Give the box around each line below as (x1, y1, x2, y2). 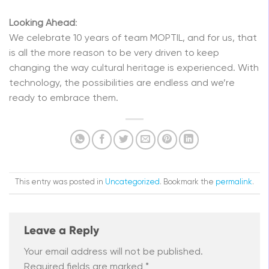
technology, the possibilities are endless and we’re (9, 78, 235, 88)
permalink (216, 178, 252, 186)
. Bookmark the (160, 178, 216, 186)
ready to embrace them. (9, 93, 118, 103)
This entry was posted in (15, 178, 105, 186)
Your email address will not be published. (24, 247, 203, 258)
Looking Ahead (9, 18, 75, 28)
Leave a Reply (24, 223, 102, 237)
